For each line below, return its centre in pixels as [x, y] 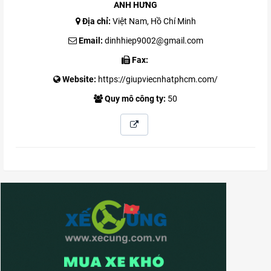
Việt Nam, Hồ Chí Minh [154, 21]
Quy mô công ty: [135, 99]
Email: [90, 41]
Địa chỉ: [96, 21]
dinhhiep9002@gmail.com [154, 41]
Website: [79, 80]
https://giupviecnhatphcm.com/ [158, 80]
